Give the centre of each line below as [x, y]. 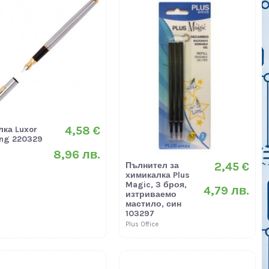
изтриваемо [151, 195]
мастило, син [154, 204]
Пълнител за [153, 166]
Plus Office [142, 225]
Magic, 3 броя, [156, 185]
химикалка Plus [158, 175]
